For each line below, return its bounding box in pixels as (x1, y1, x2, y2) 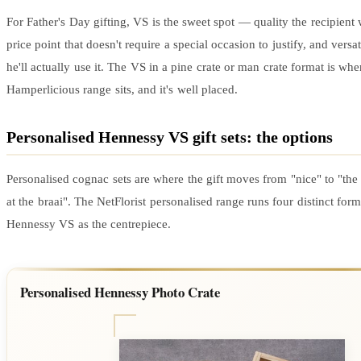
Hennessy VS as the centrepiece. (6, 217, 172, 230)
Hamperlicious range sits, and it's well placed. (6, 82, 238, 96)
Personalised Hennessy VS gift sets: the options (6, 127, 333, 146)
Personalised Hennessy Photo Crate (20, 281, 220, 302)
